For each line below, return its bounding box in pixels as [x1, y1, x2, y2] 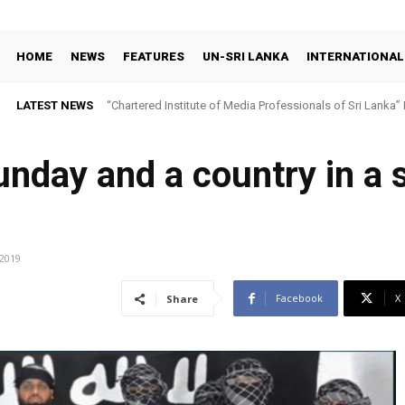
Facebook [276, 291, 323, 306]
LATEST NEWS [16, 99, 93, 112]
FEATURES [123, 50, 184, 63]
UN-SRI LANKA [202, 50, 288, 63]
